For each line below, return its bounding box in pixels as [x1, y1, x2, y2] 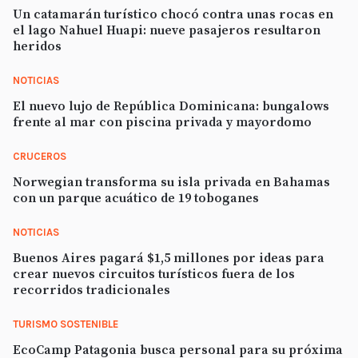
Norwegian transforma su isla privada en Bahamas [13, 174, 330, 190]
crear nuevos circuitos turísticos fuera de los [13, 266, 295, 282]
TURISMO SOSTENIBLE [13, 318, 118, 330]
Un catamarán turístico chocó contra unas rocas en [13, 6, 333, 22]
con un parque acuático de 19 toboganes [13, 190, 259, 206]
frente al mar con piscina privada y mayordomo [13, 114, 312, 130]
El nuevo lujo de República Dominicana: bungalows [13, 98, 329, 114]
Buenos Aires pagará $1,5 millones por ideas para [13, 250, 324, 266]
